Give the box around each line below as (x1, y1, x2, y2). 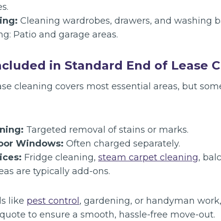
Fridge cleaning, (22, 152, 98, 163)
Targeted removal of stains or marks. (24, 124, 188, 135)
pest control (27, 195, 79, 206)
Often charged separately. (64, 138, 180, 149)
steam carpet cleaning (98, 152, 198, 163)
